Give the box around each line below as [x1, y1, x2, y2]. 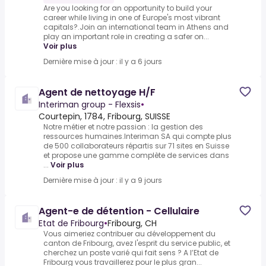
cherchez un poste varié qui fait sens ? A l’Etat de [43, 248, 218, 258]
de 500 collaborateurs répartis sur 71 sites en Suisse [43, 141, 229, 151]
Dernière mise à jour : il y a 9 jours [43, 175, 162, 186]
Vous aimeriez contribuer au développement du [43, 229, 216, 239]
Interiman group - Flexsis [39, 99, 141, 111]
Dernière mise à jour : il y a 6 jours [43, 56, 162, 67]
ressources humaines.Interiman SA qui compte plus [43, 131, 232, 142]
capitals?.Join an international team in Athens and [43, 22, 229, 33]
